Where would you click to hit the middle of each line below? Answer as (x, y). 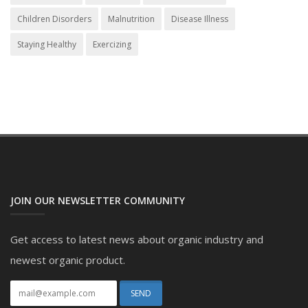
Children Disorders (54, 19)
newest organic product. (68, 260)
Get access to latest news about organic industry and (137, 240)
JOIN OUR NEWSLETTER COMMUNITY (98, 201)
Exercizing (112, 45)
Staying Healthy (47, 45)
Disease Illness (200, 19)
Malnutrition (131, 19)
